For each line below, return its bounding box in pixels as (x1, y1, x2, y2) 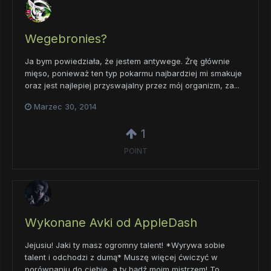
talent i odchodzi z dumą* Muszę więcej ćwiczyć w (25, 252, 218, 263)
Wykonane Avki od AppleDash (25, 215, 197, 230)
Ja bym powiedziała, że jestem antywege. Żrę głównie (25, 56, 230, 67)
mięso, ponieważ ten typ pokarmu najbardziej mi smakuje (25, 68, 242, 79)
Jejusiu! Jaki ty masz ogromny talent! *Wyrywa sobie (25, 240, 225, 250)
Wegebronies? (25, 31, 107, 47)
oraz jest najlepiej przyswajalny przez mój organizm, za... (25, 80, 240, 91)
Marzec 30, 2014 (34, 101, 97, 111)
